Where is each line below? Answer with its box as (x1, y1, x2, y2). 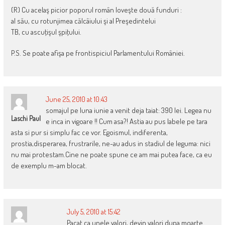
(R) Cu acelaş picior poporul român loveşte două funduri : (11, 5, 182, 15)
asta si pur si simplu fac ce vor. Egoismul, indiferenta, (11, 127, 168, 137)
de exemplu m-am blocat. (11, 160, 87, 170)
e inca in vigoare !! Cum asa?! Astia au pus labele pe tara (45, 116, 207, 126)
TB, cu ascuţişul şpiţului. (11, 27, 81, 37)
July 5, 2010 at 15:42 (66, 206, 121, 216)
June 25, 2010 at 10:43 (45, 94, 107, 104)
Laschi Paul (11, 114, 41, 123)
